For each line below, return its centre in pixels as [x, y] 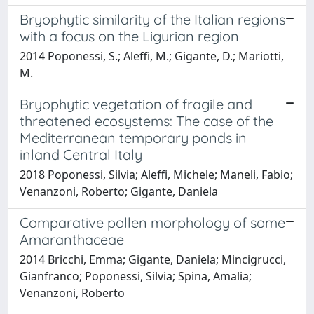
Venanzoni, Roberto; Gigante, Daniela [119, 191]
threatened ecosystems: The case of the [146, 121]
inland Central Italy [81, 154]
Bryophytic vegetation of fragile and [136, 104]
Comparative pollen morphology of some [152, 222]
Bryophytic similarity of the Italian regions [152, 19]
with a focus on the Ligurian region [129, 36]
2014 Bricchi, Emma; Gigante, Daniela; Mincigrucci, [153, 259]
